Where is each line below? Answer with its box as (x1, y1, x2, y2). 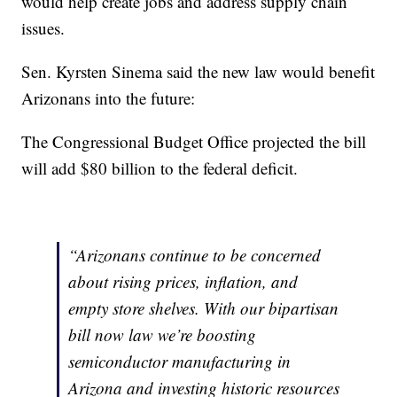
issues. (21, 17, 66, 40)
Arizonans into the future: (21, 87, 196, 110)
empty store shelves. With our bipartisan (68, 297, 339, 320)
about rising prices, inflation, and (68, 270, 299, 293)
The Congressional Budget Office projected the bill (21, 130, 367, 153)
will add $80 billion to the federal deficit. (21, 157, 299, 180)
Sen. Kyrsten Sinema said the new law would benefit (21, 60, 376, 83)
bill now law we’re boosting (68, 323, 257, 346)
